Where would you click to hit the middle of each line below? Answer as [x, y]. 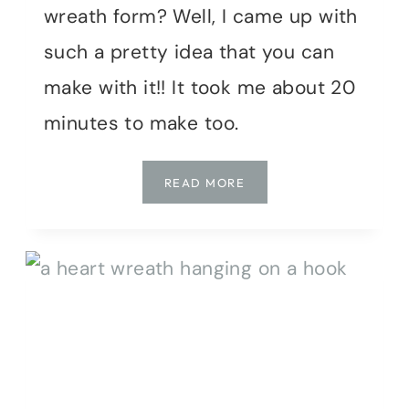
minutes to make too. [142, 123]
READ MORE [204, 182]
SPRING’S [274, 181]
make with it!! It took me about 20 [200, 87]
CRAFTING [278, 225]
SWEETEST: [282, 203]
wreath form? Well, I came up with [201, 16]
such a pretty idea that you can [189, 52]
